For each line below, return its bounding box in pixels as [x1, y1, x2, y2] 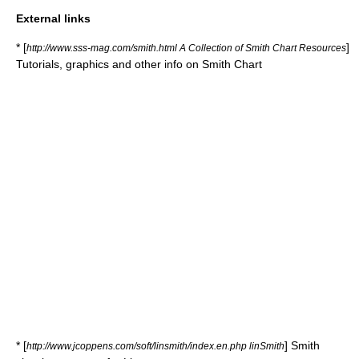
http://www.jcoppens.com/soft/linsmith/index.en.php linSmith [26, 341, 284, 352]
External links [16, 12, 91, 26]
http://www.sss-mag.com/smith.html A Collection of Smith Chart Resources [26, 42, 346, 54]
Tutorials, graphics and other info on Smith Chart [16, 58, 262, 71]
